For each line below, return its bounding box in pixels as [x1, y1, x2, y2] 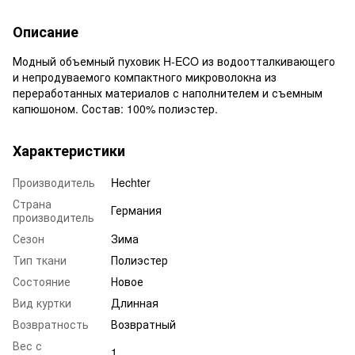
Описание [13, 21, 78, 42]
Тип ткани [13, 251, 67, 268]
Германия [111, 201, 162, 218]
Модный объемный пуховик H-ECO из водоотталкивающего [13, 52, 335, 69]
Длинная [111, 294, 158, 311]
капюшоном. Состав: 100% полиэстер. [13, 100, 218, 116]
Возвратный [111, 315, 176, 332]
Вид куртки [13, 294, 71, 311]
